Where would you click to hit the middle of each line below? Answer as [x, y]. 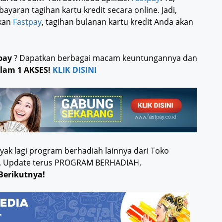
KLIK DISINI [75, 70]
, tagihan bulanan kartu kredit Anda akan [117, 22]
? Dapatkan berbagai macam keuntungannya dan [105, 58]
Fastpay [27, 22]
